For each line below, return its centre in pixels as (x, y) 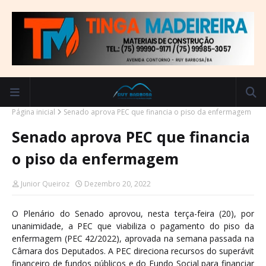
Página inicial (34, 112)
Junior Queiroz (45, 184)
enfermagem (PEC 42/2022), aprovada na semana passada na (133, 238)
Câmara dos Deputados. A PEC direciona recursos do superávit (133, 251)
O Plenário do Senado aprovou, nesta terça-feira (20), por (133, 213)
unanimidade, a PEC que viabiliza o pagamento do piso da (133, 226)
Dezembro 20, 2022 (118, 184)
